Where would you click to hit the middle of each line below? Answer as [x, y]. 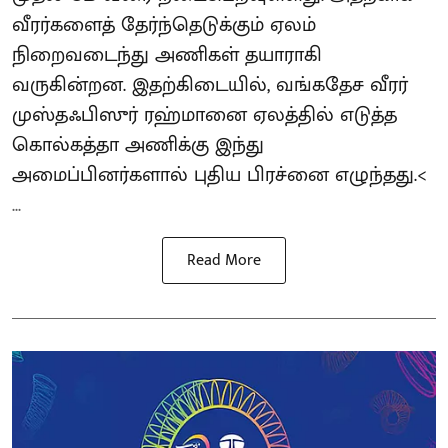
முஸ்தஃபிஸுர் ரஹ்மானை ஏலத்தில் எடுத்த [204, 114]
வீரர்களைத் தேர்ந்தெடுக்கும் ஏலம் [164, 24]
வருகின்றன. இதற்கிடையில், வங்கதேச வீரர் [210, 84]
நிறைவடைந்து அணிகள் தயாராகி [167, 54]
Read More [224, 260]
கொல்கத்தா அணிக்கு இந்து [138, 144]
